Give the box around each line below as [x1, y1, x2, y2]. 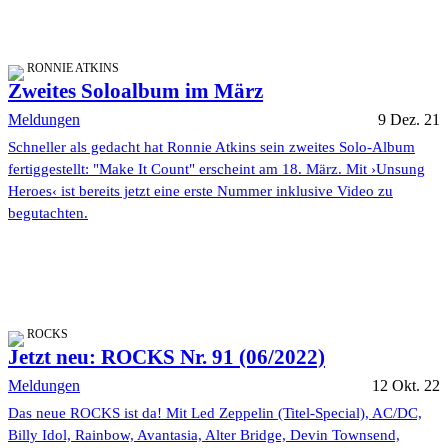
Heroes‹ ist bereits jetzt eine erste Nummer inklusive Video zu [8, 183, 393, 200]
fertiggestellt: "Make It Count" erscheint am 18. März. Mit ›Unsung [8, 161, 425, 178]
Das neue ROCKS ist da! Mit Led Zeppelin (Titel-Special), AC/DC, [8, 405, 422, 422]
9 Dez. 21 [378, 111, 440, 129]
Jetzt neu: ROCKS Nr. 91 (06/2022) [8, 345, 325, 370]
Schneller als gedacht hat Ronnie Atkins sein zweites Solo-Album [8, 139, 415, 156]
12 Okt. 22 [372, 377, 440, 395]
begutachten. [8, 205, 88, 222]
